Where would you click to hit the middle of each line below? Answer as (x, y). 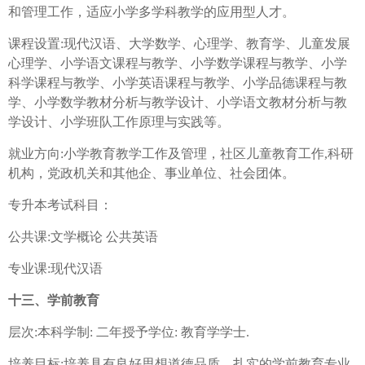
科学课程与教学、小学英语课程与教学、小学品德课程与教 (178, 83)
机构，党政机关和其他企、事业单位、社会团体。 (152, 174)
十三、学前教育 (54, 301)
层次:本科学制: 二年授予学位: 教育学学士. (129, 332)
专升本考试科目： (60, 205)
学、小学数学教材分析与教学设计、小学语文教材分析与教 (178, 103)
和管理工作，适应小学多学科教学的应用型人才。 (152, 12)
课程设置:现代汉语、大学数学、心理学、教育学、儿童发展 (179, 44)
